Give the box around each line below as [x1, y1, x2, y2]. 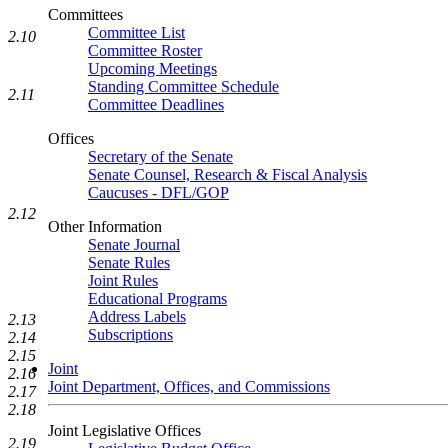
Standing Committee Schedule [88, 78, 279, 95]
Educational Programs [88, 290, 227, 307]
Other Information [48, 218, 162, 235]
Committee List [88, 24, 185, 41]
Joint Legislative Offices [48, 422, 201, 439]
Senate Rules [88, 254, 170, 271]
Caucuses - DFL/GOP [88, 184, 229, 201]
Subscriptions [88, 326, 173, 343]
